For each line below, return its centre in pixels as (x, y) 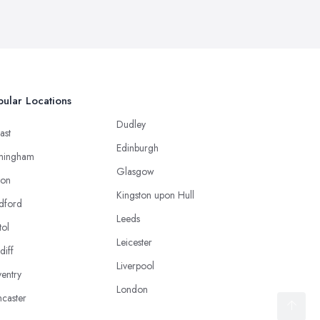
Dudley (131, 124)
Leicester (134, 242)
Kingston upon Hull (155, 195)
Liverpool (135, 265)
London (132, 289)
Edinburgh (137, 147)
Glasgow (135, 171)
